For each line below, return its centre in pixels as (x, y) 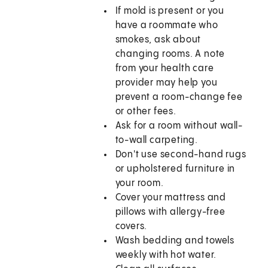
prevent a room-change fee (179, 98)
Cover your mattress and (171, 198)
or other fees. (146, 112)
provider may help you (166, 83)
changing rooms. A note (170, 54)
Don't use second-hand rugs (181, 155)
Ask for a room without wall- (179, 126)
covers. (131, 227)
